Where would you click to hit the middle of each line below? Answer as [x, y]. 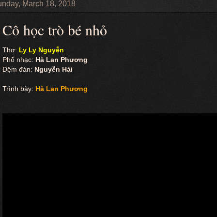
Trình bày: [18, 89]
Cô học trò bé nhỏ [55, 30]
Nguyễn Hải [53, 69]
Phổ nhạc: [18, 60]
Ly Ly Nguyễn [41, 50]
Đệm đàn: [17, 69]
